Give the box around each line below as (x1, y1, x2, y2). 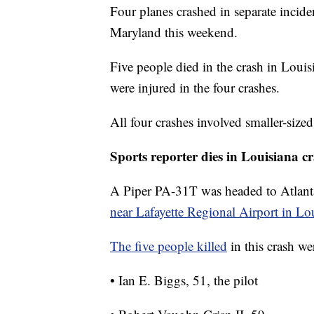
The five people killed (110, 237, 227, 255)
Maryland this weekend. (110, 23, 238, 41)
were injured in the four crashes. (110, 78, 280, 97)
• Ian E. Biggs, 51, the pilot (110, 271, 258, 289)
